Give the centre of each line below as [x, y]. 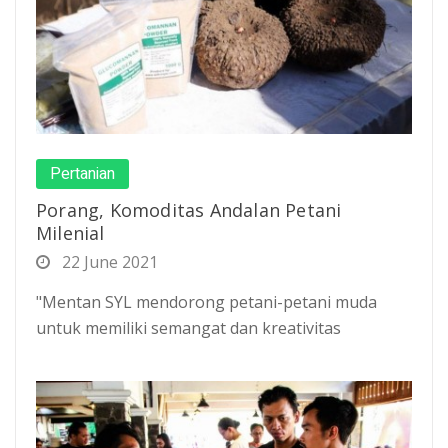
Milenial [70, 232]
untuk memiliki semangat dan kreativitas [188, 327]
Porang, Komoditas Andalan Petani [189, 209]
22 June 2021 [108, 261]
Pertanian [82, 173]
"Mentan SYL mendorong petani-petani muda [206, 301]
